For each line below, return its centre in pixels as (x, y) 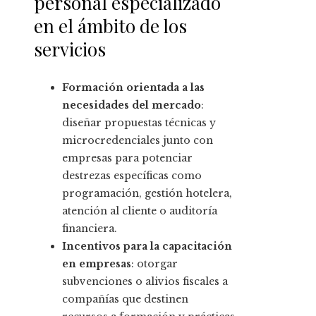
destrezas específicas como (132, 176)
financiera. (90, 229)
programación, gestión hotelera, (147, 194)
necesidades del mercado (132, 105)
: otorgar (154, 264)
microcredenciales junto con (138, 141)
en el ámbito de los (110, 26)
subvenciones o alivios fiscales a (145, 282)
